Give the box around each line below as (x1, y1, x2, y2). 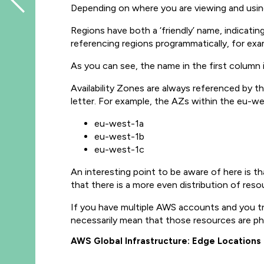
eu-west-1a (94, 118, 144, 129)
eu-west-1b (94, 131, 144, 142)
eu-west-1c (94, 144, 144, 155)
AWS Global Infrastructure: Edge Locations (71, 236, 261, 246)
